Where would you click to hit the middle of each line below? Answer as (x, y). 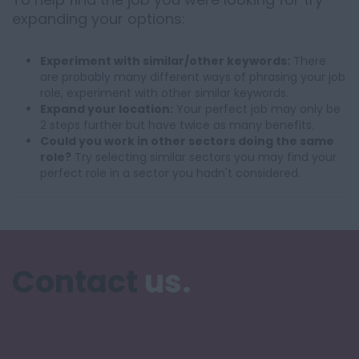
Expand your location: (107, 109)
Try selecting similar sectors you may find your (204, 157)
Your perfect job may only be (257, 109)
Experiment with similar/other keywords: (165, 61)
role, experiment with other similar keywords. (164, 93)
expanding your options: (99, 19)
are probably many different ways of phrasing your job (193, 77)
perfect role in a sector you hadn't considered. (170, 173)
